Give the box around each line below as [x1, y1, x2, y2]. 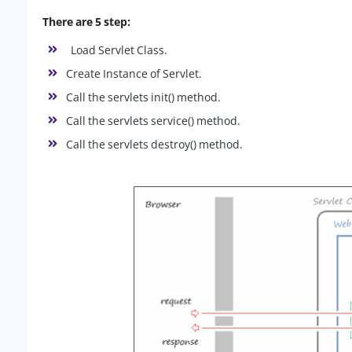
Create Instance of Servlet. [66, 66, 202, 82]
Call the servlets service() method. [66, 113, 240, 129]
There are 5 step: [42, 14, 130, 30]
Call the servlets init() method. [66, 90, 221, 105]
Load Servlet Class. [66, 42, 167, 58]
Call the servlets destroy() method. [66, 137, 243, 152]
